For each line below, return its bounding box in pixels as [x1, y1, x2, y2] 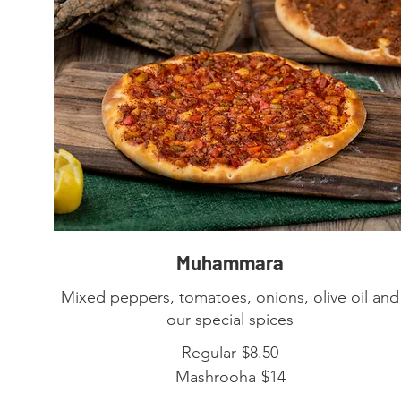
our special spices [166, 309, 294, 329]
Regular [182, 342, 237, 363]
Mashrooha [175, 366, 256, 387]
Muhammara [176, 250, 285, 274]
